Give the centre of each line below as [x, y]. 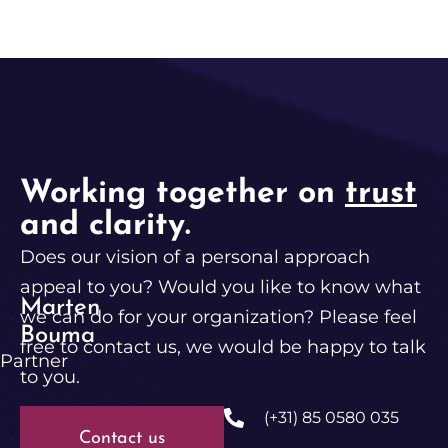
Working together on [182, 193]
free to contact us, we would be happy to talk [223, 346]
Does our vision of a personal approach [195, 256]
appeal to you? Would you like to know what [220, 286]
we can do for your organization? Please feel [218, 316]
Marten [60, 307]
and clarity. [105, 225]
